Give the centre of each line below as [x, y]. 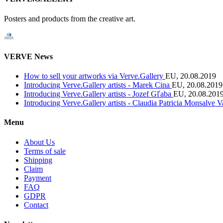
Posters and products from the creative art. [70, 18]
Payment [38, 178]
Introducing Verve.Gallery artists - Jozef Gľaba [99, 94]
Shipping [38, 160]
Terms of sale [45, 151]
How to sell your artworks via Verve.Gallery [95, 76]
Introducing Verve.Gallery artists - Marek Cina [98, 85]
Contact [36, 205]
